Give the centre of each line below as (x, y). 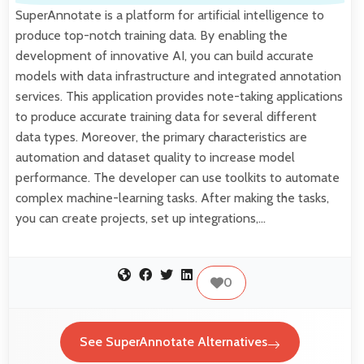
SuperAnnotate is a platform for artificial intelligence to (170, 15)
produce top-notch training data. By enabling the (152, 35)
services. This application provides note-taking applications (179, 96)
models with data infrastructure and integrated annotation (178, 76)
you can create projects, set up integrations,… (141, 218)
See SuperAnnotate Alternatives (173, 342)
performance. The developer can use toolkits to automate (178, 177)
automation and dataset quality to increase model (155, 157)
